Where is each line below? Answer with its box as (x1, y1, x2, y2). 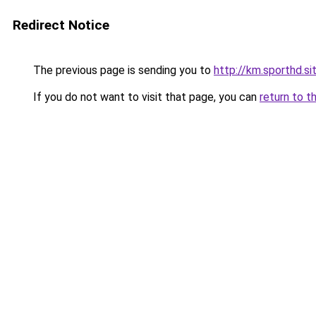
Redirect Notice (13, 17, 109, 33)
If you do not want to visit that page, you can (30, 90, 260, 104)
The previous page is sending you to (30, 63, 214, 77)
